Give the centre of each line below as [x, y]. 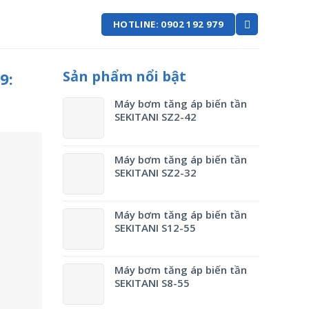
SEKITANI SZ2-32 [156, 172]
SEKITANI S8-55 [152, 283]
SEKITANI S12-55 [155, 228]
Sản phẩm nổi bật [124, 76]
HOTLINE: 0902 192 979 [168, 24]
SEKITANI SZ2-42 [156, 117]
